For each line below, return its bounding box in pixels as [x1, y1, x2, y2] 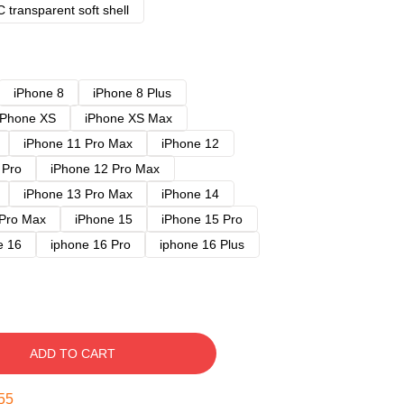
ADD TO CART [29, 346, 115, 361]
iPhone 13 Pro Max [23, 187, 133, 201]
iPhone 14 [161, 187, 219, 201]
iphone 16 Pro [50, 237, 131, 252]
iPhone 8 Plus [93, 86, 171, 100]
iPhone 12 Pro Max [50, 161, 160, 176]
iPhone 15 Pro [161, 212, 243, 226]
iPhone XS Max [85, 111, 172, 125]
